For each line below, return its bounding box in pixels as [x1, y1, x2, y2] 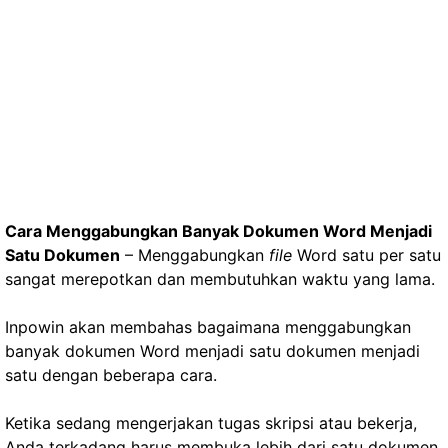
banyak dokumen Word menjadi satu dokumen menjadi [5, 341, 420, 361]
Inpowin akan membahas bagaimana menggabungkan [5, 317, 411, 337]
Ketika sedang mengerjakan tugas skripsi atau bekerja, [5, 413, 417, 433]
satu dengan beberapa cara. [5, 365, 217, 385]
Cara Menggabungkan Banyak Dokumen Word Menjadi [5, 221, 432, 241]
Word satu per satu [292, 245, 441, 265]
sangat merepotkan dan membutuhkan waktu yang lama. [5, 269, 435, 289]
